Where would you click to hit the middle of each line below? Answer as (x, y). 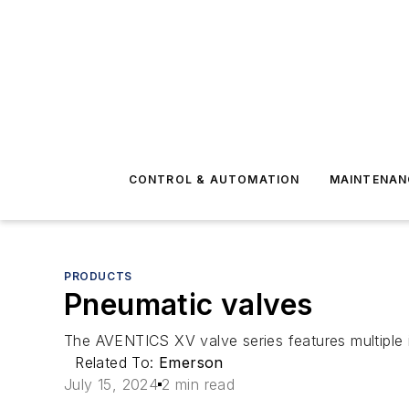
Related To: (117, 362)
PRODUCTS (98, 276)
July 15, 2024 (111, 384)
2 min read (199, 384)
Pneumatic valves (189, 304)
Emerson (191, 362)
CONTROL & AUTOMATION (214, 179)
